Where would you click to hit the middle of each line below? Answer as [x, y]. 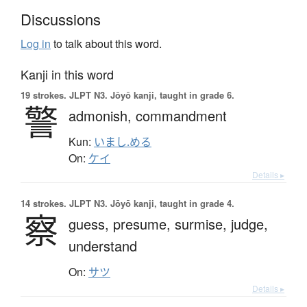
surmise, [203, 223]
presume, [144, 223]
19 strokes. [44, 95]
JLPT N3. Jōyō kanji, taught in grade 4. [150, 203]
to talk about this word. [106, 43]
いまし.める [123, 142]
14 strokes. [44, 203]
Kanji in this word [67, 74]
